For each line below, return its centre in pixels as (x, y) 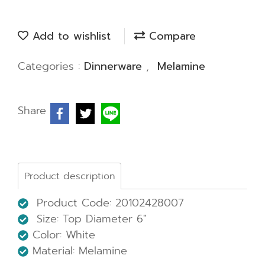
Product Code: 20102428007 (106, 203)
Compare (170, 36)
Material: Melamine (78, 251)
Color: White (62, 235)
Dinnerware (115, 66)
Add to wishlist (70, 36)
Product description (70, 176)
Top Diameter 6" (105, 219)
